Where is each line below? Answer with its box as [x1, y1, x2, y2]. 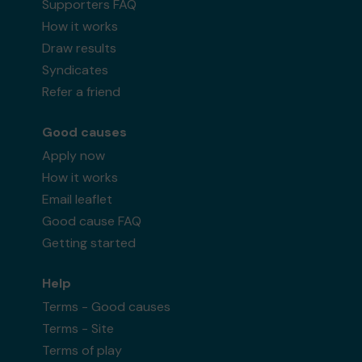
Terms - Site [42, 320, 115, 337]
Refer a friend [42, 83, 121, 100]
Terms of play [42, 342, 123, 359]
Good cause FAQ [42, 213, 142, 229]
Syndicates [42, 61, 109, 78]
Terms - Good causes [42, 298, 171, 315]
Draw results [42, 40, 117, 57]
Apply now [42, 147, 106, 164]
